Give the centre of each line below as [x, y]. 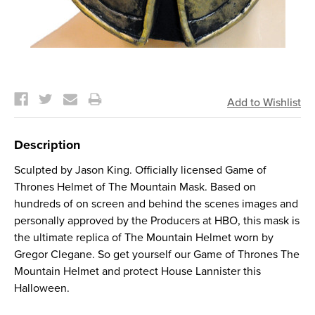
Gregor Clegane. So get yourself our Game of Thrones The [157, 255]
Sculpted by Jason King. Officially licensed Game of [140, 170]
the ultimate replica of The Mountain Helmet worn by [144, 238]
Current [33, 82]
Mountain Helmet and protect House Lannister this [137, 271]
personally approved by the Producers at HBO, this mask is [157, 221]
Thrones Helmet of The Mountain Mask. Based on [135, 187]
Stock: [30, 90]
